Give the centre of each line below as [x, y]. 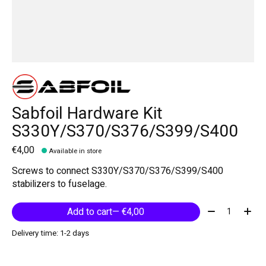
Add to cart [90, 212]
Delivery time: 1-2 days [50, 233]
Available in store [76, 151]
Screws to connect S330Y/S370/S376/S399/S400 [118, 171]
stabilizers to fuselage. [59, 184]
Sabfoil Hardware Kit [87, 114]
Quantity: [222, 209]
